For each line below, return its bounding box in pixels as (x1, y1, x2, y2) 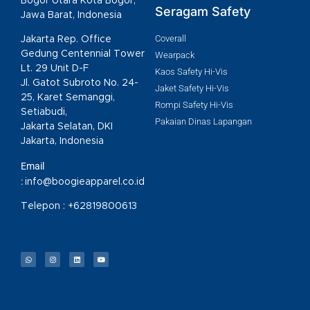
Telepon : (21, 201, 65, 212)
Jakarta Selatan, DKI (21, 122, 113, 132)
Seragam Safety (155, 3, 250, 19)
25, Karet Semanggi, (21, 93, 115, 103)
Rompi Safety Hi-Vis (155, 99, 233, 110)
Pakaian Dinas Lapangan (155, 116, 252, 127)
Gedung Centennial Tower (21, 49, 145, 60)
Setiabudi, (21, 107, 67, 118)
